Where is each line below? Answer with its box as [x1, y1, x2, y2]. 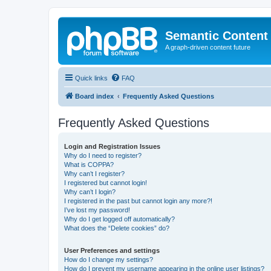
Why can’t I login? [64, 188, 116, 195]
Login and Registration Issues [64, 142, 160, 150]
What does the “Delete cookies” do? [64, 224, 169, 232]
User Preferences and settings [64, 246, 160, 254]
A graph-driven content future [165, 44, 250, 51]
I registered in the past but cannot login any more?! [64, 197, 212, 204]
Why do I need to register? [64, 151, 142, 159]
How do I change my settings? [64, 255, 153, 263]
